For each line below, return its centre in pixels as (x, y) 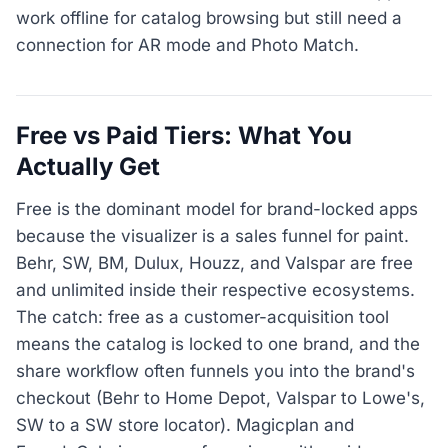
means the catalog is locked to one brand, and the (218, 344)
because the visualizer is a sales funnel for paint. (212, 236)
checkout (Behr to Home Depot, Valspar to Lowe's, (220, 398)
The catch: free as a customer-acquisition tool (202, 317)
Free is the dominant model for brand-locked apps (217, 209)
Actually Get (88, 166)
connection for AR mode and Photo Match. (187, 44)
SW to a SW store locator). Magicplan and (185, 425)
